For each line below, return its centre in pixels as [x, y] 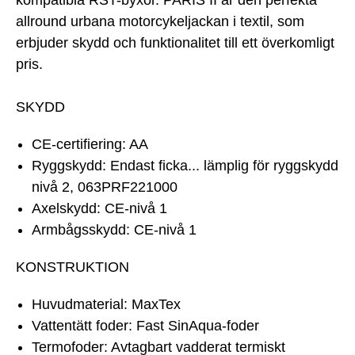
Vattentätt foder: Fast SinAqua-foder [145, 326]
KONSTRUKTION [73, 267]
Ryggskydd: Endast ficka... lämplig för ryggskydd [185, 166]
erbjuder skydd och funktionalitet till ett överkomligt [175, 43]
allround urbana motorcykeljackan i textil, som [160, 22]
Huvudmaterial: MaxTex [106, 305]
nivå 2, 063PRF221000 [105, 187]
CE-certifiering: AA [90, 145]
